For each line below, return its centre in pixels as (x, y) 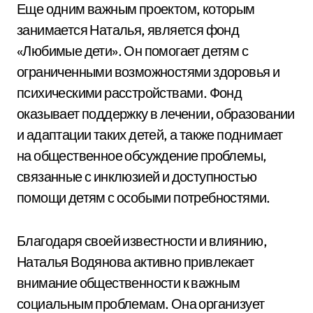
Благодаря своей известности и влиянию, (142, 241)
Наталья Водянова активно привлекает (135, 262)
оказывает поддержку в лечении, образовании (156, 114)
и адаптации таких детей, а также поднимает (150, 134)
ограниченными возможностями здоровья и (148, 72)
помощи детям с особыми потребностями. (144, 197)
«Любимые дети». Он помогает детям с (132, 51)
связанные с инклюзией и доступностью (137, 176)
